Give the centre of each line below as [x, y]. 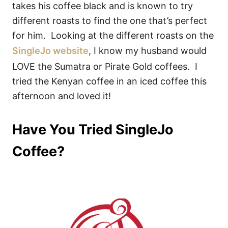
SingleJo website [50, 51]
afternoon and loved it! [62, 96]
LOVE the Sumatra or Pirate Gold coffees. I [105, 66]
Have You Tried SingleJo [93, 130]
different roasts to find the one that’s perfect [110, 21]
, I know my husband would [148, 51]
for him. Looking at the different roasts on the [113, 35]
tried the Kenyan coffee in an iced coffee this [109, 81]
